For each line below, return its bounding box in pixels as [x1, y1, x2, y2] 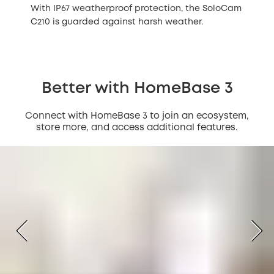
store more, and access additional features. [36, 124, 238, 133]
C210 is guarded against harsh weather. [31, 18, 203, 26]
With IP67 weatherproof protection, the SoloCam [31, 5, 242, 13]
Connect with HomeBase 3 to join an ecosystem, [25, 112, 249, 121]
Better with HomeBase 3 [41, 81, 233, 97]
